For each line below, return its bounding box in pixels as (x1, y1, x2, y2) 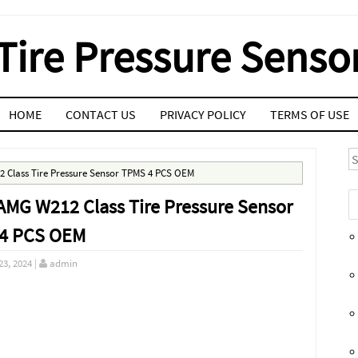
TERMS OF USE (270, 106, 349, 122)
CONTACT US (66, 106, 136, 122)
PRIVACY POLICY (160, 106, 246, 122)
